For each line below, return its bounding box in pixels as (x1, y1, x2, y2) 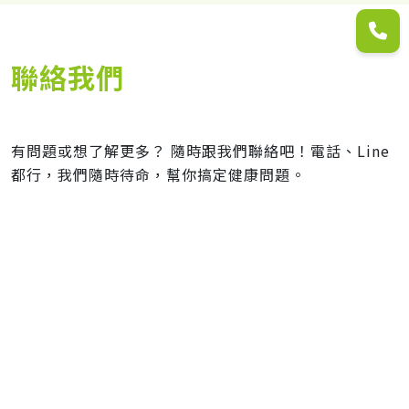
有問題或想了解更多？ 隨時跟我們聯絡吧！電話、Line (11, 139, 390, 162)
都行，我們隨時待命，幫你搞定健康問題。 (11, 163, 306, 185)
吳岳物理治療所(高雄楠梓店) (88, 351, 321, 379)
